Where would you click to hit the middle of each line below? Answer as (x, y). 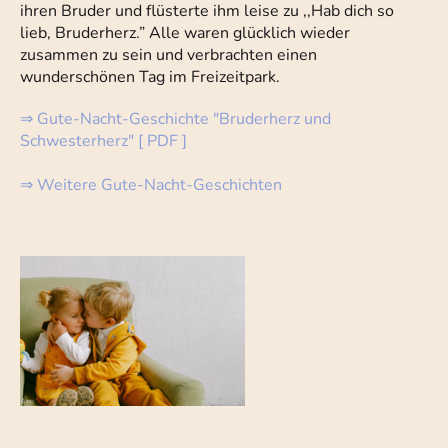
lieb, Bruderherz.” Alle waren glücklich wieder (185, 33)
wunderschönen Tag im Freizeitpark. (150, 77)
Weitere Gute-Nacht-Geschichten (159, 185)
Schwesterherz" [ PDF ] (103, 141)
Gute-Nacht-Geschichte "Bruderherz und (184, 119)
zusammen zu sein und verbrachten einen (168, 55)
